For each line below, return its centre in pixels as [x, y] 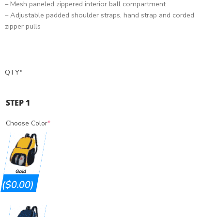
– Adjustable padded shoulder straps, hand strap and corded [100, 15]
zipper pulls [23, 26]
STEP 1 [18, 103]
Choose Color [27, 124]
